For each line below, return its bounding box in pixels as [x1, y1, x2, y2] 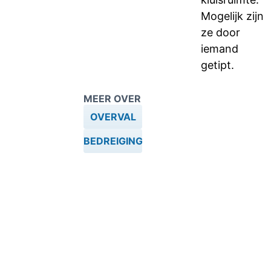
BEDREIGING [83, 135, 143, 147]
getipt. [201, 59, 234, 71]
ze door [201, 26, 240, 39]
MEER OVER [83, 93, 141, 105]
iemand [201, 42, 238, 55]
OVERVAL [90, 111, 136, 123]
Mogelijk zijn [201, 10, 264, 22]
